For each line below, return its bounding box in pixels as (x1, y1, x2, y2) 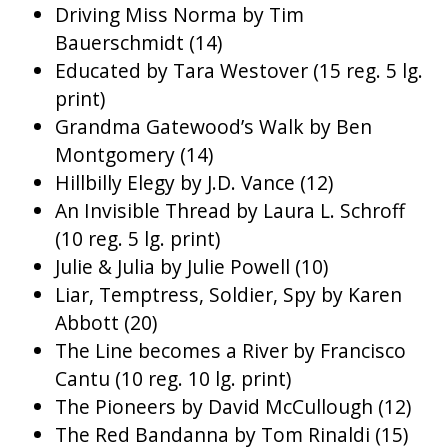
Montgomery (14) (55, 141, 213, 169)
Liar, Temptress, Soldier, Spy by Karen (55, 281, 402, 309)
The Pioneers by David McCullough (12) (55, 393, 411, 421)
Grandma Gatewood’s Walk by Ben (55, 113, 372, 141)
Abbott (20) (55, 309, 157, 337)
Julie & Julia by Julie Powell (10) (55, 253, 328, 281)
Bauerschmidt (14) (55, 29, 222, 57)
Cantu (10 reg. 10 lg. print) (55, 365, 291, 393)
